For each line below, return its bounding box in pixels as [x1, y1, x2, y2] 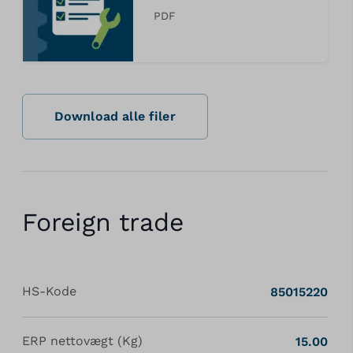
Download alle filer [54, 108, 176, 124]
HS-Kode [21, 283, 76, 299]
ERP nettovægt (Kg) [21, 333, 143, 348]
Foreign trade [21, 206, 184, 237]
